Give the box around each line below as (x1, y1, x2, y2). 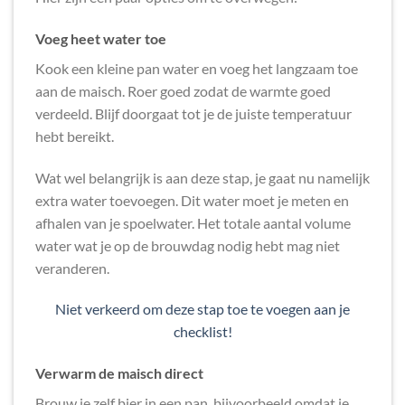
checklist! (173, 323, 232, 341)
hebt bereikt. (35, 127, 114, 145)
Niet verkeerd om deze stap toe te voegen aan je (55, 300, 350, 318)
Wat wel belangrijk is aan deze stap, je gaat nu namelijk (35, 168, 370, 186)
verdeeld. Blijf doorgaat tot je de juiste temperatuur (35, 104, 352, 122)
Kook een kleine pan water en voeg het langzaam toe (35, 59, 358, 77)
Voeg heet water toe (35, 29, 166, 47)
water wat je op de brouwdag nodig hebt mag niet (35, 236, 340, 254)
